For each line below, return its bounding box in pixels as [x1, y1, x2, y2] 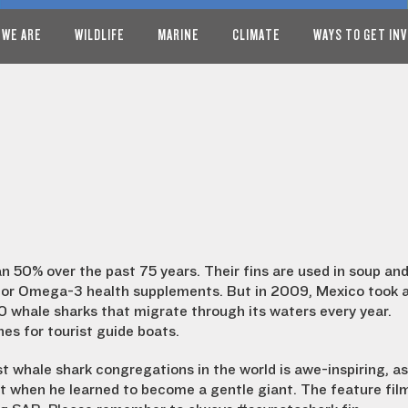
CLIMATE [232, 26, 280, 44]
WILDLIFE [75, 26, 125, 44]
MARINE [158, 26, 199, 44]
